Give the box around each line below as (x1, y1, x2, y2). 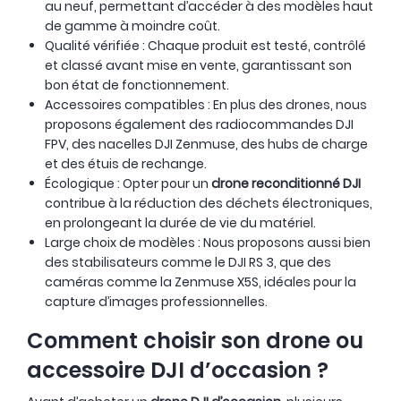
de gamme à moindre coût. (45, 16, 220, 35)
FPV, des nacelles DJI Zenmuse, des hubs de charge (45, 134, 368, 153)
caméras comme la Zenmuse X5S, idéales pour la (45, 272, 356, 291)
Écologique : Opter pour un (45, 174, 211, 192)
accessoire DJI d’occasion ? (27, 354, 328, 385)
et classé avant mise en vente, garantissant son (45, 55, 352, 74)
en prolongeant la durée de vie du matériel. (45, 213, 316, 232)
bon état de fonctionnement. (45, 75, 229, 94)
